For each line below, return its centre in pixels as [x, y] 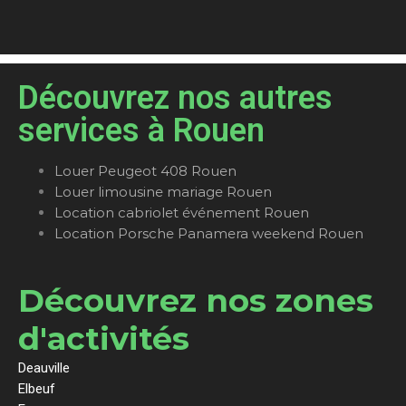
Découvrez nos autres [175, 98]
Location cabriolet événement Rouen [182, 213]
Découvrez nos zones [196, 301]
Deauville [44, 368]
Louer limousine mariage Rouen [163, 192]
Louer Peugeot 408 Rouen [145, 171]
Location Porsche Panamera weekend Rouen [209, 234]
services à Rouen [141, 131]
